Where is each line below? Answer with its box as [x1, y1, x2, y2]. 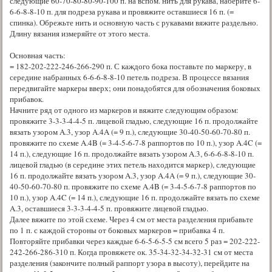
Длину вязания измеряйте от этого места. [10, 27, 150, 39]
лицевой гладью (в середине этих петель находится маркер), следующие [10, 158, 256, 170]
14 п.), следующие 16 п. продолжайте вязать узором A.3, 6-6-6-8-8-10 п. [10, 148, 254, 159]
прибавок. [10, 93, 44, 104]
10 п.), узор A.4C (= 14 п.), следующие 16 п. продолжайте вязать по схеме [10, 191, 260, 203]
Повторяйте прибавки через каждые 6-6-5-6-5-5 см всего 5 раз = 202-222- [10, 235, 260, 246]
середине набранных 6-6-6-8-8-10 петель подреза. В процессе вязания [10, 71, 249, 83]
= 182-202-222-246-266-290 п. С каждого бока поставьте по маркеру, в [10, 60, 251, 72]
